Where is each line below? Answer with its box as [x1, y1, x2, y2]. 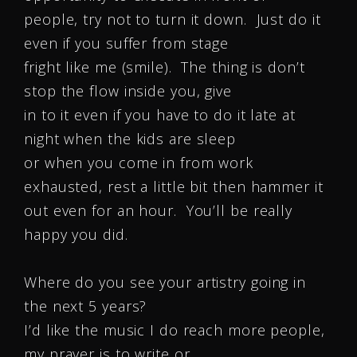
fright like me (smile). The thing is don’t [24, 57, 305, 76]
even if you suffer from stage [24, 33, 229, 53]
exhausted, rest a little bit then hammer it [24, 177, 324, 196]
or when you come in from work [24, 153, 254, 172]
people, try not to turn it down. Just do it [24, 10, 321, 29]
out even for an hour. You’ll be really [24, 201, 293, 220]
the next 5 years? [24, 296, 147, 316]
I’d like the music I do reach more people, [24, 320, 325, 339]
